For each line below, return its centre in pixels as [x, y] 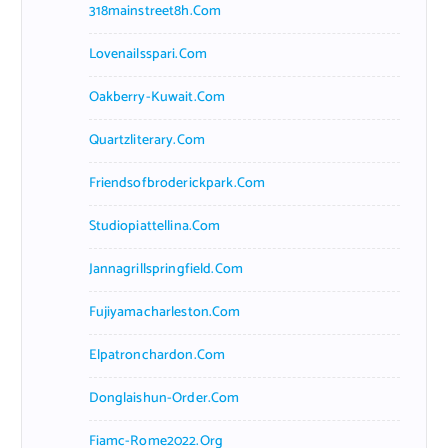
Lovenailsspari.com [148, 54]
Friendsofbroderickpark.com [177, 183]
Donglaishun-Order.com [164, 398]
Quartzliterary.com [147, 140]
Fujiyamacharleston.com [164, 312]
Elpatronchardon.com [157, 355]
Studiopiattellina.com [154, 226]
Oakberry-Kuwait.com [157, 97]
